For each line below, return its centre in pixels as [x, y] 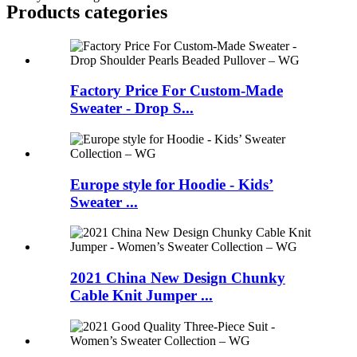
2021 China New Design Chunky [178, 278]
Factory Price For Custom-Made [177, 91]
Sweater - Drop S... [132, 108]
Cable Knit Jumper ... [141, 296]
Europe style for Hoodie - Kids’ [172, 184]
